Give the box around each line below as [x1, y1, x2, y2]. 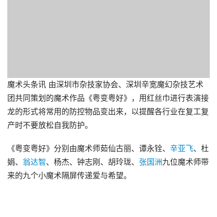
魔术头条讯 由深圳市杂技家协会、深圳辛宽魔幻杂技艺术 [7, 80, 203, 89]
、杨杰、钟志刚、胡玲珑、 [46, 157, 139, 167]
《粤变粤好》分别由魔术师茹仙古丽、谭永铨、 [7, 144, 170, 153]
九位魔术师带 [162, 157, 209, 167]
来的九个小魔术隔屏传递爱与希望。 [7, 171, 131, 180]
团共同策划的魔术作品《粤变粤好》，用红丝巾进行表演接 [7, 93, 209, 103]
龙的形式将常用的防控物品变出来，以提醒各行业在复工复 [7, 107, 209, 116]
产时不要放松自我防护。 [7, 121, 93, 130]
